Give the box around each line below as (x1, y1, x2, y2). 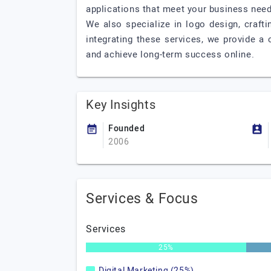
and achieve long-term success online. (86, 48, 255, 61)
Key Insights (86, 96, 156, 114)
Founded (108, 122, 145, 135)
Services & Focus (86, 189, 198, 209)
